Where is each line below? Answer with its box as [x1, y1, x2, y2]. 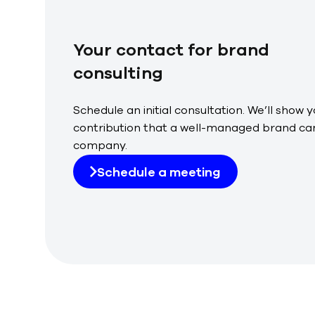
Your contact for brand [73, 38, 269, 61]
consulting [73, 61, 163, 84]
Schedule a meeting [97, 163, 221, 181]
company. [73, 137, 127, 153]
